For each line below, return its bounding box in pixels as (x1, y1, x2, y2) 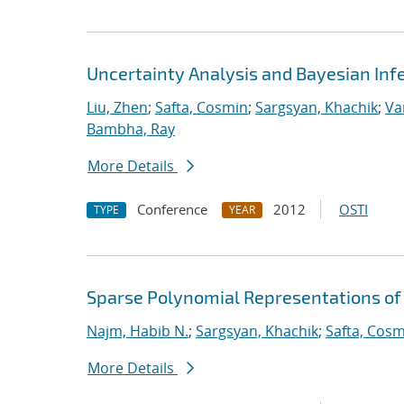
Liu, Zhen (87, 97, 148, 117)
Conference (137, 200, 207, 218)
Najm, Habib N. (87, 321, 188, 341)
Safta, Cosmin (155, 97, 248, 117)
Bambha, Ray (87, 119, 175, 139)
